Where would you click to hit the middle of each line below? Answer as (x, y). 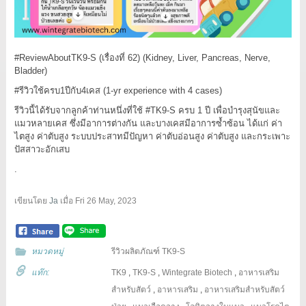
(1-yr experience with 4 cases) (161, 90)
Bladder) (30, 70)
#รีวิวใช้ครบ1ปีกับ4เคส (57, 90)
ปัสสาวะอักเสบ (42, 149)
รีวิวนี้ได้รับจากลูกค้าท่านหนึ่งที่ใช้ (80, 110)
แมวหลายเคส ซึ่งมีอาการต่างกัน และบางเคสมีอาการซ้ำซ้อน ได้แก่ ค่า (148, 123)
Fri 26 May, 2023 (106, 200)
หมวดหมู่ (47, 251)
